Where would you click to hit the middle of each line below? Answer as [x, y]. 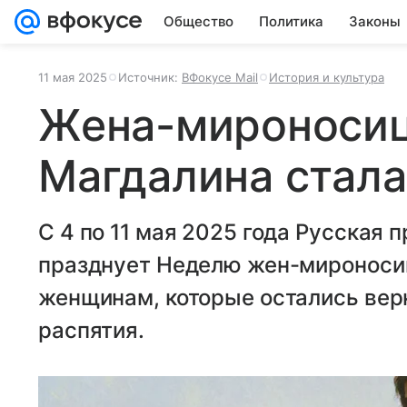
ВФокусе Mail [220, 77]
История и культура [327, 77]
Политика [291, 21]
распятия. [91, 330]
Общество [199, 21]
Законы [375, 21]
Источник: [150, 77]
